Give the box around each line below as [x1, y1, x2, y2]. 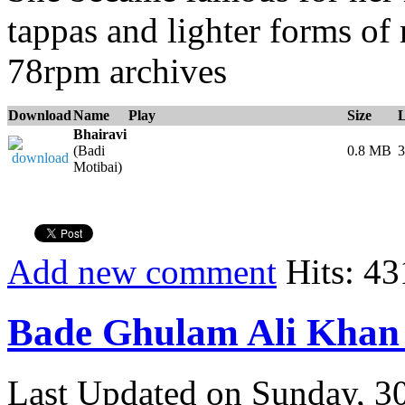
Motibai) [73, 159, 122, 175]
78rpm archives [7, 52, 227, 91]
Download [8, 108, 71, 124]
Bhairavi [73, 127, 127, 143]
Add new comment [7, 252, 277, 292]
